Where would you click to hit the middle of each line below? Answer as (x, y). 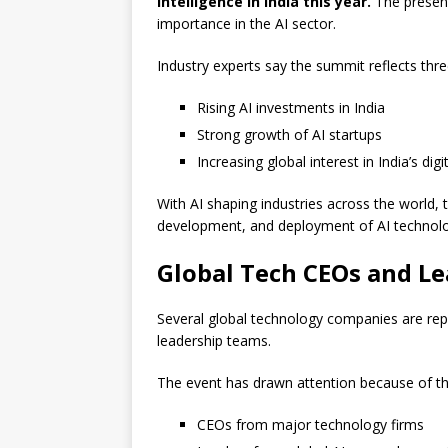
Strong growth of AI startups (289, 135)
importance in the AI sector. (246, 24)
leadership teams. (214, 341)
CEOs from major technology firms (310, 425)
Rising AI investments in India (291, 108)
